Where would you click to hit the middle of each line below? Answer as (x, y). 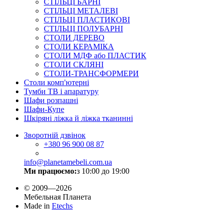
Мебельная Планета (57, 197)
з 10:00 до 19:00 (103, 171)
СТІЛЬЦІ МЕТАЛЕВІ (81, 11)
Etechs (62, 206)
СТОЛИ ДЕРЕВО (74, 38)
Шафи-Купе (44, 110)
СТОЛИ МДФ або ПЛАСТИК (95, 56)
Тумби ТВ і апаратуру (61, 92)
